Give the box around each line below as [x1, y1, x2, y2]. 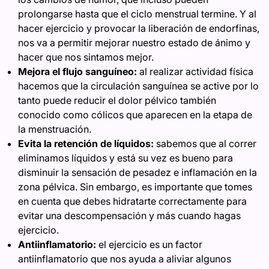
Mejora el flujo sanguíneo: [18, 65, 137, 77]
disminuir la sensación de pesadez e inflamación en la [18, 166, 257, 178]
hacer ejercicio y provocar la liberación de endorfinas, [18, 22, 259, 34]
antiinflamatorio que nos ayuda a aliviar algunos [18, 253, 231, 265]
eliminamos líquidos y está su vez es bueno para [18, 152, 233, 164]
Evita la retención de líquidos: [18, 138, 154, 150]
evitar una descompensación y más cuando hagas [18, 210, 241, 222]
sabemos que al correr [154, 138, 256, 150]
